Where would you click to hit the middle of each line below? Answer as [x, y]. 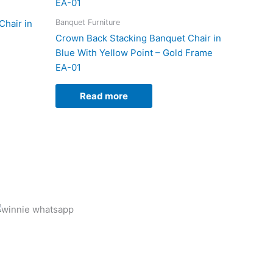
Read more [104, 96]
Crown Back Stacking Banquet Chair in [138, 38]
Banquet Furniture [88, 22]
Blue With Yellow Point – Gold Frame [134, 53]
